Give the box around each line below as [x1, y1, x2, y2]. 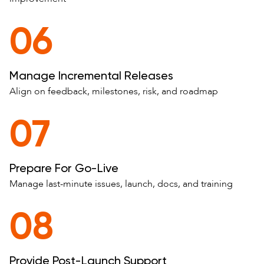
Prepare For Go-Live [9, 163, 118, 175]
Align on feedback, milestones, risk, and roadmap [9, 84, 218, 98]
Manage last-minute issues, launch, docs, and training [9, 177, 233, 190]
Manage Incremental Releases [9, 70, 173, 82]
